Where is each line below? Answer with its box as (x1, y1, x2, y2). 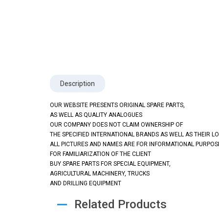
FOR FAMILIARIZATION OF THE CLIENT (50, 151, 151, 158)
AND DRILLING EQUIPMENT (50, 180, 121, 187)
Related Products (74, 197, 167, 212)
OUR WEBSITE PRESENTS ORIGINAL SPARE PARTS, (50, 102, 185, 109)
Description (60, 80, 95, 88)
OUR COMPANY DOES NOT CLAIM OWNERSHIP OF (50, 121, 183, 129)
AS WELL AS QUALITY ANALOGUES (50, 111, 142, 119)
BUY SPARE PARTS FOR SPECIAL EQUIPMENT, (50, 160, 171, 168)
